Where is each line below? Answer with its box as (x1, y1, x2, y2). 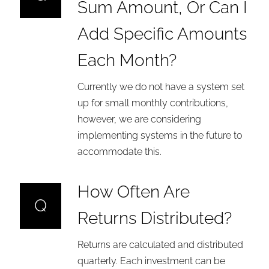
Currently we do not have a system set (77, 81, 244, 93)
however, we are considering (77, 113, 201, 125)
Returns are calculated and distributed (77, 239, 243, 251)
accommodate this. (77, 146, 162, 158)
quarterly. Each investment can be (77, 255, 225, 267)
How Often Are (77, 182, 190, 202)
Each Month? (77, 50, 177, 71)
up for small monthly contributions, (77, 97, 228, 109)
